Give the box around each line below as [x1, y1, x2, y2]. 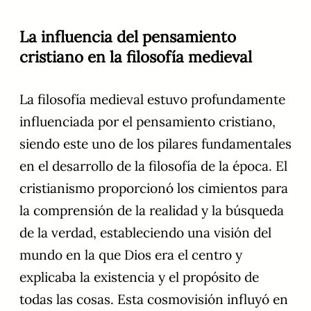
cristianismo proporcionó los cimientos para [19, 180, 288, 197]
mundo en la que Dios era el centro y [19, 246, 242, 264]
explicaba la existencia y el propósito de [19, 269, 259, 286]
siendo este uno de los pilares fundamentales [19, 135, 292, 153]
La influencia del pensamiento [19, 26, 236, 47]
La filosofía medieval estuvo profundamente [19, 91, 285, 108]
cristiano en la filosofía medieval [19, 47, 252, 67]
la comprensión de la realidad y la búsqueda [19, 202, 284, 219]
